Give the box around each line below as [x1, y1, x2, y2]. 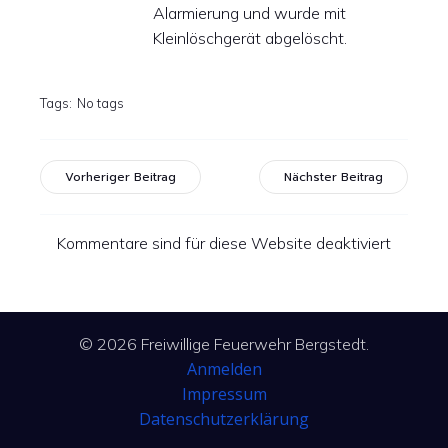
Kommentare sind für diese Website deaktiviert [57, 233, 391, 253]
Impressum [181, 383, 267, 405]
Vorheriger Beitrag [65, 168, 176, 186]
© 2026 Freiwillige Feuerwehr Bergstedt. [79, 334, 369, 354]
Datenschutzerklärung [139, 408, 309, 430]
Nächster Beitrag [284, 168, 383, 186]
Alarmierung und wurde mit [153, 3, 346, 23]
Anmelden [186, 358, 262, 380]
